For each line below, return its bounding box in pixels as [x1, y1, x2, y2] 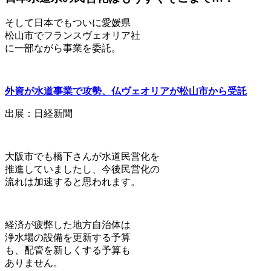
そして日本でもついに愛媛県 [5, 18, 131, 28]
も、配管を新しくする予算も [5, 245, 131, 256]
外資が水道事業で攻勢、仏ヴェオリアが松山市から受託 [5, 86, 247, 97]
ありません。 [5, 258, 63, 269]
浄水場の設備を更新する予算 [5, 232, 131, 243]
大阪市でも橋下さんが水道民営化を [5, 151, 160, 162]
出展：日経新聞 [5, 108, 73, 119]
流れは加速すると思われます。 [5, 177, 140, 188]
